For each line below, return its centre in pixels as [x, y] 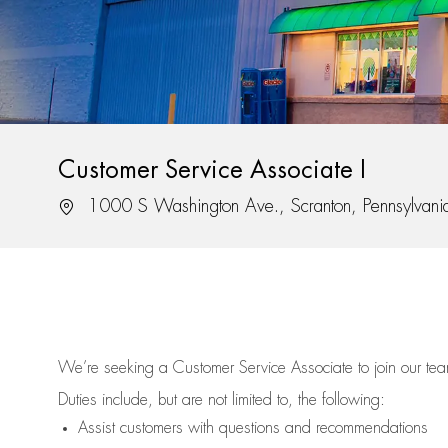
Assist [96, 428]
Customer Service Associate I [212, 170]
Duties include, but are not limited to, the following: [221, 400]
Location [84, 205]
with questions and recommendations [305, 428]
